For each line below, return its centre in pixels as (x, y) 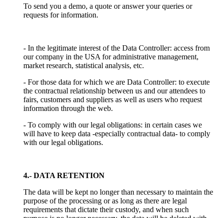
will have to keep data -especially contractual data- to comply (117, 133)
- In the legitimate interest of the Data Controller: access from (117, 48)
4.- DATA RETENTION (64, 175)
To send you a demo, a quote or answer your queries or (108, 6)
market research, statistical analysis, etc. (84, 65)
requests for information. (61, 15)
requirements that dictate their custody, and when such (106, 209)
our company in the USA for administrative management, (111, 56)
